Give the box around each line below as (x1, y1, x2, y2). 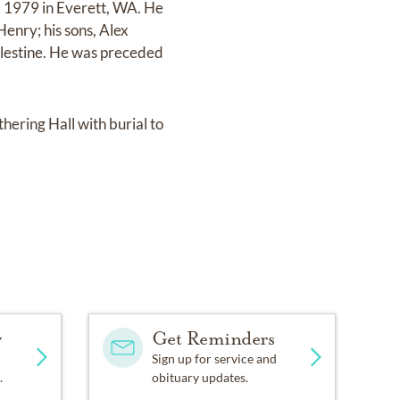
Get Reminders (151, 327, 275, 351)
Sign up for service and (151, 351, 277, 367)
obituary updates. (151, 370, 248, 386)
